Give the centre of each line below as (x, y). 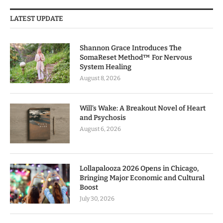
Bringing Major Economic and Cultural (142, 178)
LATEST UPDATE (37, 18)
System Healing (106, 67)
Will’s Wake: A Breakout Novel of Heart (143, 108)
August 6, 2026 (100, 129)
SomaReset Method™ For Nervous (136, 57)
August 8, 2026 (100, 78)
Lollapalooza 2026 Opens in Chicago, (139, 168)
